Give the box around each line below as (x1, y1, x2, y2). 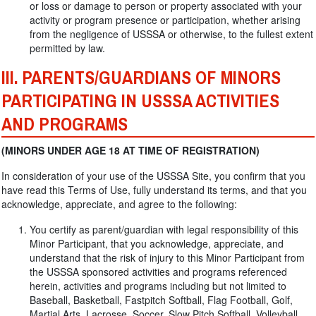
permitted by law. (30, 41, 105, 55)
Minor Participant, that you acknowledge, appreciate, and (30, 236, 284, 250)
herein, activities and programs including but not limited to (30, 279, 286, 293)
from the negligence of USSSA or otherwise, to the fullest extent (30, 27, 313, 41)
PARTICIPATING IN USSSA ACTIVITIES (1, 85, 279, 118)
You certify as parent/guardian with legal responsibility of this (30, 222, 298, 236)
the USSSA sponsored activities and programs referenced (30, 265, 287, 279)
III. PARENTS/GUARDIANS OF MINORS (1, 61, 281, 95)
